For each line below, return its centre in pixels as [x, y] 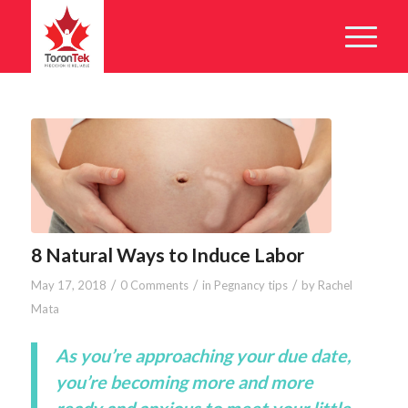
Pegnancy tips [250, 285]
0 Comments [154, 285]
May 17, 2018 [68, 285]
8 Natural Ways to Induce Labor [167, 254]
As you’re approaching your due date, [203, 356]
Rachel [335, 285]
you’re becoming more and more [184, 382]
